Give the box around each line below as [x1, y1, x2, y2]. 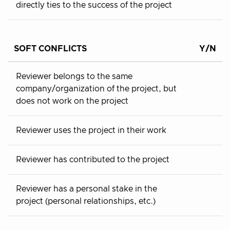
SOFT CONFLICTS [14, 44, 87, 53]
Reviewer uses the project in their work [16, 126, 166, 135]
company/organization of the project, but [16, 84, 177, 93]
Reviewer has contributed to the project [16, 155, 169, 164]
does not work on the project [16, 97, 128, 105]
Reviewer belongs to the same [16, 72, 132, 81]
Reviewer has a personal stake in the [16, 184, 157, 193]
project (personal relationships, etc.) [16, 197, 156, 205]
